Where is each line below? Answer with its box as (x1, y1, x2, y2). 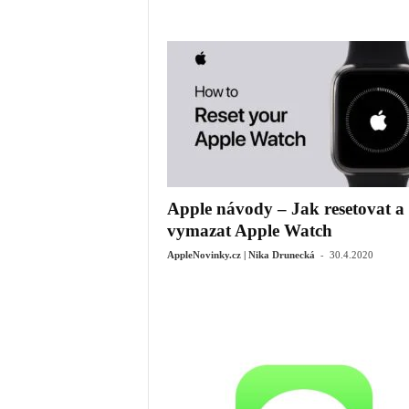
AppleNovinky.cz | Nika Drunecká (166, 249, 315, 260)
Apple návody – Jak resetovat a (166, 199, 404, 218)
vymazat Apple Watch (166, 221, 332, 240)
